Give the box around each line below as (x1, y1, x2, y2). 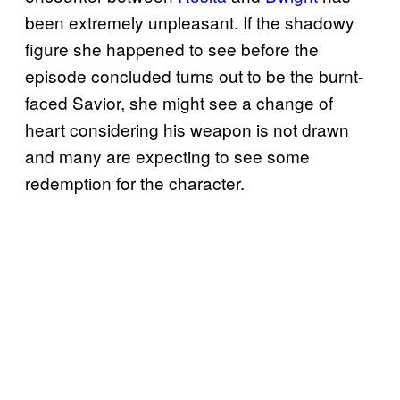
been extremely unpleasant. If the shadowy (25, 9, 354, 34)
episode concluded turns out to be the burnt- (25, 62, 363, 87)
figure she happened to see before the (25, 36, 319, 61)
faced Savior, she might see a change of (25, 89, 333, 114)
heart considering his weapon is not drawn (25, 116, 349, 141)
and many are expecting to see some (25, 143, 310, 168)
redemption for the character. (25, 170, 245, 195)
